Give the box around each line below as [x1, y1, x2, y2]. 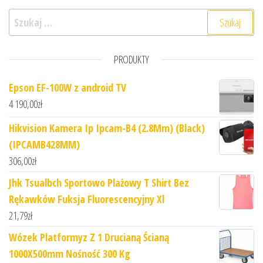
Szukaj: [8, 9, 38, 23]
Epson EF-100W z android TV [9, 80, 126, 95]
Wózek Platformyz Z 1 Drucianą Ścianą [9, 230, 169, 244]
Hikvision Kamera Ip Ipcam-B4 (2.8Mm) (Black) [9, 120, 205, 135]
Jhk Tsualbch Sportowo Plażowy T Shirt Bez [9, 175, 189, 190]
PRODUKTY [113, 52, 150, 66]
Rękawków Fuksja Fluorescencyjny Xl [9, 191, 164, 206]
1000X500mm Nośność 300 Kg [9, 246, 130, 261]
